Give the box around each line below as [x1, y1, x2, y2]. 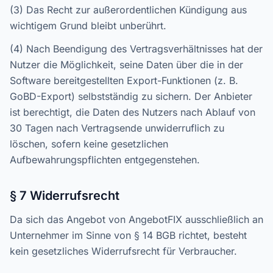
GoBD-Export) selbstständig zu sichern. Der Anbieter [10, 90, 252, 102]
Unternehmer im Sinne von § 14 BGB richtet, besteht [10, 229, 247, 241]
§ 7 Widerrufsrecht [10, 188, 119, 203]
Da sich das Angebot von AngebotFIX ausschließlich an [10, 213, 263, 225]
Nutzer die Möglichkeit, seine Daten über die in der [10, 58, 243, 71]
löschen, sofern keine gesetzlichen [10, 138, 168, 150]
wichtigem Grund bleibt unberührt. [10, 19, 166, 32]
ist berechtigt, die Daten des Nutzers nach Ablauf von [10, 106, 255, 118]
